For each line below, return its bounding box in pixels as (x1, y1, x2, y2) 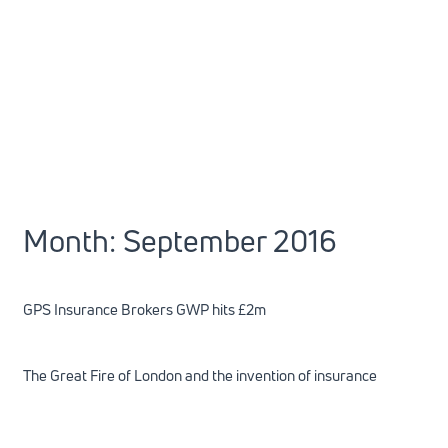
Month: (22, 220, 123, 261)
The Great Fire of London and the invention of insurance (22, 365, 377, 387)
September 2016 (122, 220, 337, 261)
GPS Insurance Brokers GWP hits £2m (22, 299, 266, 321)
